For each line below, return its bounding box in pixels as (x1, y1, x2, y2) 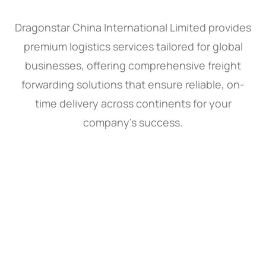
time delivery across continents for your (34, 96, 232, 110)
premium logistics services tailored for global (23, 39, 243, 53)
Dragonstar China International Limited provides (15, 20, 251, 34)
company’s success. (83, 115, 183, 129)
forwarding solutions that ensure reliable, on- (21, 77, 245, 91)
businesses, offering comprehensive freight (25, 58, 241, 72)
